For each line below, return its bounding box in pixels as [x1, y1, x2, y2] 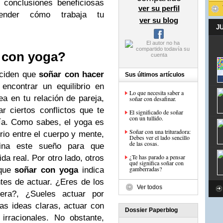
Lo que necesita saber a [129, 89, 184, 97]
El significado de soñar [129, 108, 183, 116]
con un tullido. [129, 114, 163, 122]
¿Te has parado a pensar [129, 153, 185, 161]
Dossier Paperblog [125, 207, 178, 214]
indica [78, 165, 104, 175]
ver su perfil [138, 4, 180, 12]
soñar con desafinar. [129, 95, 176, 103]
